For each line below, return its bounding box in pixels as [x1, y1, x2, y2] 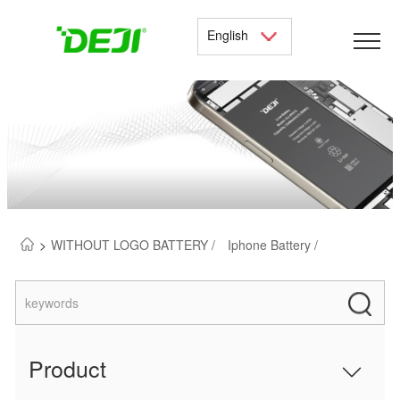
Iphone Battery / [227, 236, 318, 254]
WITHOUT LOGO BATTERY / [50, 236, 219, 254]
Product [28, 352, 106, 384]
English [206, 25, 255, 44]
